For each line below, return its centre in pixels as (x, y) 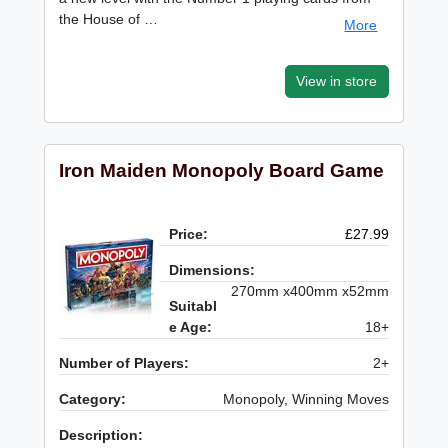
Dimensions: (212, 270)
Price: (189, 234)
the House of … (109, 18)
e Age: (191, 327)
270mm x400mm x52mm (309, 291)
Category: (93, 399)
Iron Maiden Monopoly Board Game (222, 171)
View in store (337, 80)
